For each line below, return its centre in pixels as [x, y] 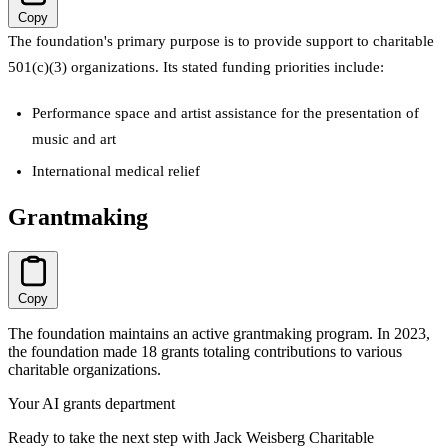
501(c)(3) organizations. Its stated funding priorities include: [196, 67]
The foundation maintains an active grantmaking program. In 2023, [219, 334]
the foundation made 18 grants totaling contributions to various [205, 352]
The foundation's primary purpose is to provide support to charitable [221, 41]
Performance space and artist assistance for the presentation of [225, 113]
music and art [74, 139]
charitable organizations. [84, 370]
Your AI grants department [91, 404]
